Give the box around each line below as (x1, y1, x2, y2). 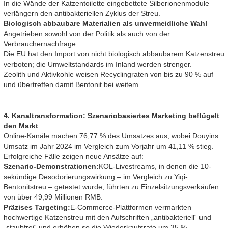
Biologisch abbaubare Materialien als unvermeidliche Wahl (4, 19, 207, 28)
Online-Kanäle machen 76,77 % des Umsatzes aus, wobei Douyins (4, 132, 218, 140)
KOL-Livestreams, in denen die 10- (99, 162, 211, 171)
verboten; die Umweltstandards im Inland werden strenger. (4, 60, 192, 69)
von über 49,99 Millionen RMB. (4, 193, 103, 202)
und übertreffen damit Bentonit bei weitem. (4, 80, 140, 89)
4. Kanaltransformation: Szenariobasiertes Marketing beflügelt (4, 111, 219, 120)
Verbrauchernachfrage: (4, 40, 78, 48)
